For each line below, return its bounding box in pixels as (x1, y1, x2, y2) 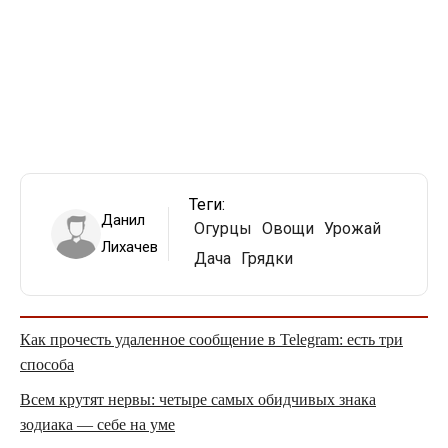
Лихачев (100, 238, 158, 257)
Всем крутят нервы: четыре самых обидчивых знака (20, 390, 376, 408)
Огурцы (193, 219, 252, 239)
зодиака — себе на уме (20, 415, 175, 433)
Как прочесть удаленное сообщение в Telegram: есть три (20, 330, 403, 348)
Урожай (323, 219, 381, 239)
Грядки (240, 249, 293, 269)
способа (20, 355, 74, 373)
